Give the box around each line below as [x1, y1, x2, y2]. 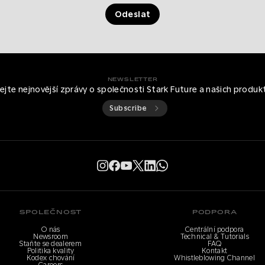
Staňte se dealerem [20, 240, 82, 248]
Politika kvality [27, 247, 75, 255]
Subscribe [109, 104, 147, 112]
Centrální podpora [185, 225, 244, 234]
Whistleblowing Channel [174, 254, 255, 262]
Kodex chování [26, 254, 75, 262]
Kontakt [202, 247, 228, 255]
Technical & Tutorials [180, 232, 249, 241]
